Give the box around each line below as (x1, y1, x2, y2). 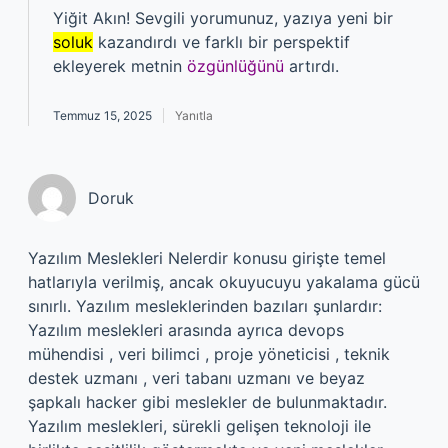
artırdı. (284, 56, 339, 76)
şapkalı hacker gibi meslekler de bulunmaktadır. (28, 392, 387, 412)
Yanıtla (175, 108, 213, 123)
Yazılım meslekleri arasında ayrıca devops (28, 320, 344, 340)
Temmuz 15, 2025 (53, 108, 152, 123)
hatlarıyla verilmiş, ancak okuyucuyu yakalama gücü (28, 272, 420, 292)
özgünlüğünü (187, 56, 284, 76)
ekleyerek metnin (53, 56, 187, 76)
